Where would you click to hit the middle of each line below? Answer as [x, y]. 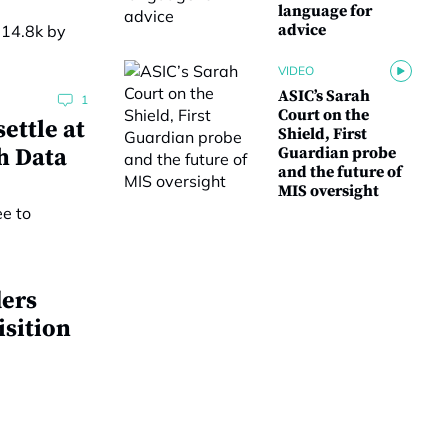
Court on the [323, 115]
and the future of [340, 172]
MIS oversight [328, 191]
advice [302, 30]
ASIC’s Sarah [324, 96]
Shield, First [322, 134]
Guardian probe [337, 153]
